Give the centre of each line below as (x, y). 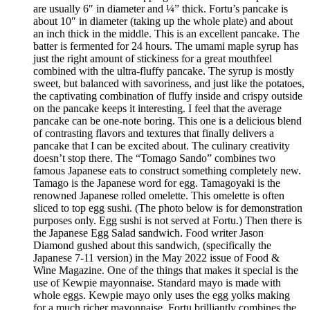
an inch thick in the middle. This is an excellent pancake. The (166, 34)
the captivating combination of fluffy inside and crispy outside (168, 96)
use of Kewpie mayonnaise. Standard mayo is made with (157, 283)
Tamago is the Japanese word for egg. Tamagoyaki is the (157, 183)
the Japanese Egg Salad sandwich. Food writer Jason (148, 233)
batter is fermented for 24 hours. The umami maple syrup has (166, 46)
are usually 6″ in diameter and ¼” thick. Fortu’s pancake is (161, 9)
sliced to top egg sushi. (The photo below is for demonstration (168, 208)
